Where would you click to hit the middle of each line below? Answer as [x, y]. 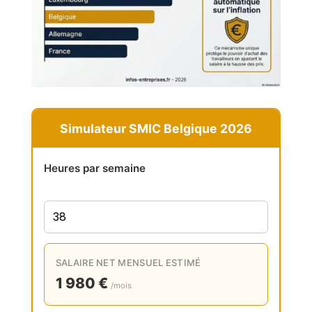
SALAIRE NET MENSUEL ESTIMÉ [128, 263]
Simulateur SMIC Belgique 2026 [156, 129]
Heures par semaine [94, 169]
